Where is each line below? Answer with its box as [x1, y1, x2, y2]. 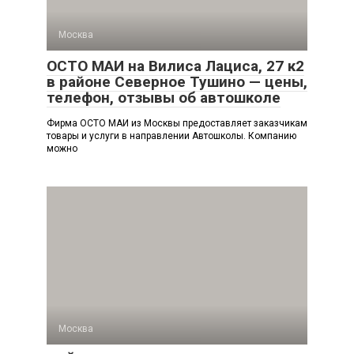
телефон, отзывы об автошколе [47, 88, 281, 107]
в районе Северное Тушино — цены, [47, 73, 307, 91]
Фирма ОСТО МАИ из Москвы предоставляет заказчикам [47, 118, 307, 129]
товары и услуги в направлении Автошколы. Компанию [47, 130, 296, 141]
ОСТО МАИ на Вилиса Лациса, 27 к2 [47, 57, 304, 75]
